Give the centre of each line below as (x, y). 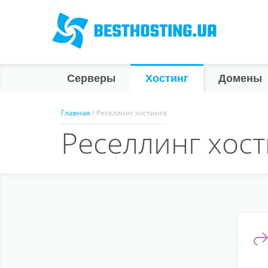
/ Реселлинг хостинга (130, 113)
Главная (76, 113)
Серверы (91, 78)
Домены (240, 78)
